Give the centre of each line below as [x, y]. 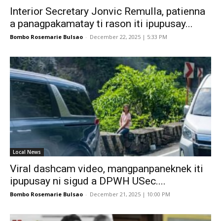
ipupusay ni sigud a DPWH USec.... [88, 181]
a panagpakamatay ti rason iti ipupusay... [101, 24]
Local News [27, 152]
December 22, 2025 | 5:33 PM [129, 37]
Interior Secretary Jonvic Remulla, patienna [108, 12]
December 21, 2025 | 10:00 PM [130, 194]
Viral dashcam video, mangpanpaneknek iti [107, 168]
